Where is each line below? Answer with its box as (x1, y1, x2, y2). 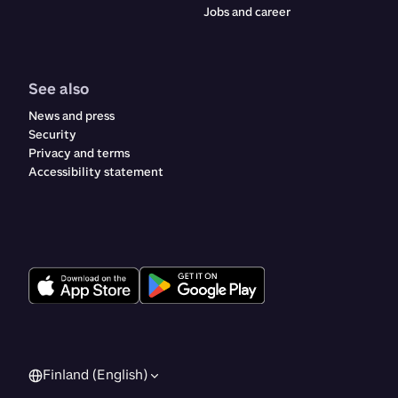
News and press (28, 107, 115, 124)
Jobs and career (203, 4, 291, 20)
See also (28, 78, 89, 99)
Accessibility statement (28, 163, 163, 180)
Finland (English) (43, 365, 147, 384)
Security (28, 126, 76, 143)
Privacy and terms (28, 145, 130, 162)
